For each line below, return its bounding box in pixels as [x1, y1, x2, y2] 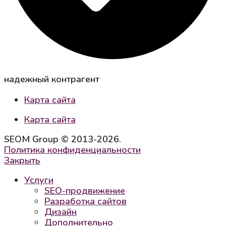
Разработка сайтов [44, 195, 127, 208]
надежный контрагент [4, 73, 99, 86]
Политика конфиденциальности [4, 144, 141, 156]
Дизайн [44, 206, 77, 218]
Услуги [24, 174, 53, 187]
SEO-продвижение [44, 185, 125, 197]
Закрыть [4, 154, 40, 167]
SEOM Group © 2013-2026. [4, 133, 121, 146]
